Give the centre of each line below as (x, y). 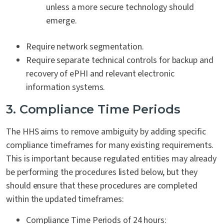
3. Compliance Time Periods (93, 109)
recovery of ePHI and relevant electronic (100, 74)
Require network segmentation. (85, 47)
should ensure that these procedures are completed (102, 186)
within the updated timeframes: (65, 199)
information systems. (66, 87)
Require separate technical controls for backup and (120, 60)
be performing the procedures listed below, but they (102, 172)
